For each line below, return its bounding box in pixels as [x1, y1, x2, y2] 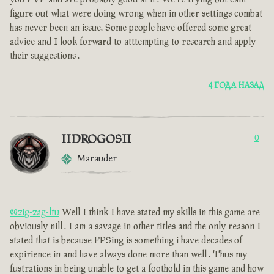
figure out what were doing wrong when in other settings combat [10, 9, 262, 20]
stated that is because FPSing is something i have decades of [10, 235, 242, 246]
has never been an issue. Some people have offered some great [10, 23, 251, 34]
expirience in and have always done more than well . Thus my [10, 250, 247, 261]
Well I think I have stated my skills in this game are [59, 207, 260, 218]
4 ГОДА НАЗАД [208, 81, 264, 91]
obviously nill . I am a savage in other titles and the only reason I [10, 221, 261, 232]
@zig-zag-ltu [10, 207, 59, 218]
